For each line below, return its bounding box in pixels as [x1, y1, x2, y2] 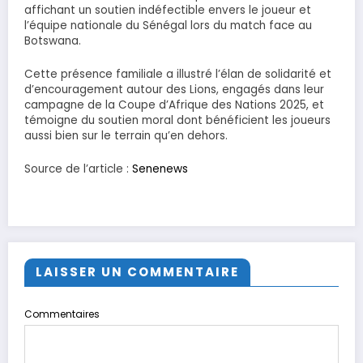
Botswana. [24, 33, 81, 49]
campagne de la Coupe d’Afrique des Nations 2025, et [24, 96, 324, 113]
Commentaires [24, 307, 100, 322]
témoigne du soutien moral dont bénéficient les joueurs [24, 112, 331, 128]
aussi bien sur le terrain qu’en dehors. [24, 127, 228, 143]
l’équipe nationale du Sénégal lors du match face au [24, 18, 312, 34]
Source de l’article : [24, 160, 132, 177]
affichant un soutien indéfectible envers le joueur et [24, 2, 311, 19]
